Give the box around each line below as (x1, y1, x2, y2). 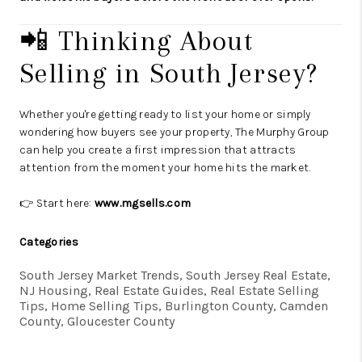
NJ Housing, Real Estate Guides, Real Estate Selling (19, 283, 319, 299)
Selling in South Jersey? (19, 57, 318, 90)
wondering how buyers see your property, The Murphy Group (19, 125, 330, 140)
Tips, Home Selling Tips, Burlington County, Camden (19, 298, 328, 314)
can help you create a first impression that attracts (19, 143, 297, 158)
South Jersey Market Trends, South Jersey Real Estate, (19, 267, 330, 284)
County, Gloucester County (19, 314, 175, 330)
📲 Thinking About (19, 25, 254, 57)
